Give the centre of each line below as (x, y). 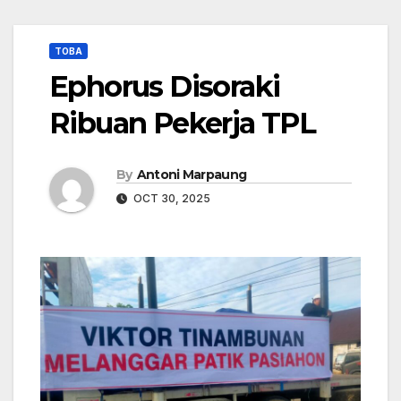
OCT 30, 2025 (171, 199)
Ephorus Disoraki (165, 87)
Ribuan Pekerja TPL (183, 124)
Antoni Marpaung (192, 175)
